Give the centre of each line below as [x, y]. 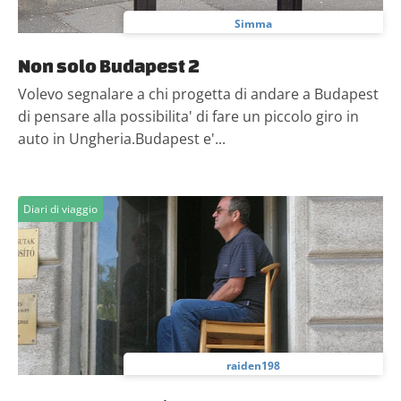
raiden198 [253, 366]
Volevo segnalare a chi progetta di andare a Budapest [198, 94]
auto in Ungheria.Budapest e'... [122, 139]
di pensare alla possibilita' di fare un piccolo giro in [188, 116]
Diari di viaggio [60, 209]
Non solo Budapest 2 [109, 65]
